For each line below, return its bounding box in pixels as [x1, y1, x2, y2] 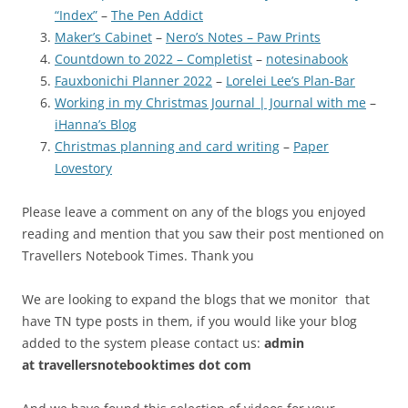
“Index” [55, 6, 97, 25]
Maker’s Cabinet [55, 28, 152, 46]
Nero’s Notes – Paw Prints [166, 28, 321, 46]
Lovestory [55, 159, 112, 178]
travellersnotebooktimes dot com [38, 356, 251, 374]
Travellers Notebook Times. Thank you [22, 247, 254, 265]
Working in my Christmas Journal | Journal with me [55, 94, 366, 112]
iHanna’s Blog [55, 116, 137, 134]
